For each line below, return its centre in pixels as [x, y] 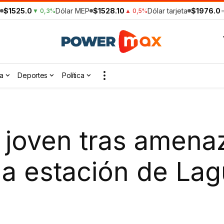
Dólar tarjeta [167, 11]
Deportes [33, 75]
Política [73, 75]
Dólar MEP [72, 11]
